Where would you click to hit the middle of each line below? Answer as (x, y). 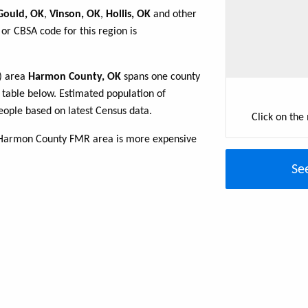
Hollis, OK (128, 15)
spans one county (161, 77)
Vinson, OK (75, 15)
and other (174, 15)
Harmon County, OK (75, 77)
